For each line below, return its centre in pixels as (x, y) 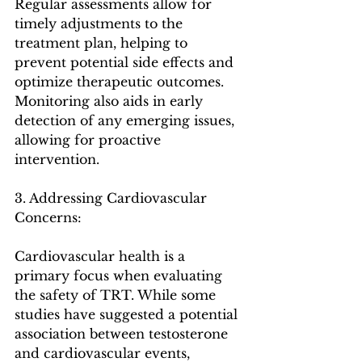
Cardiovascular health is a (102, 256)
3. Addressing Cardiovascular (113, 198)
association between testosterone (123, 333)
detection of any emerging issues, (126, 120)
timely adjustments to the (101, 23)
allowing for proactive (90, 139)
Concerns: (48, 217)
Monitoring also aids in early (111, 101)
